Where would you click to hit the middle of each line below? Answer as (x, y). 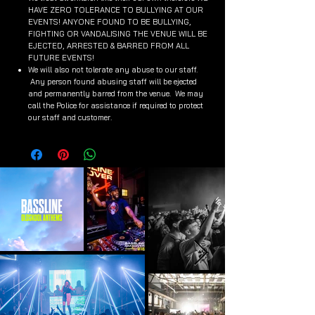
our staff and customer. (70, 117)
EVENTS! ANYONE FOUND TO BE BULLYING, (110, 22)
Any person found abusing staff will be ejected (112, 82)
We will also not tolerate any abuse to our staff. (113, 70)
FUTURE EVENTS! (61, 58)
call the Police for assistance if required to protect (116, 105)
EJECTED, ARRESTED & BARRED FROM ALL (109, 46)
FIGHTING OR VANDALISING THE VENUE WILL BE (118, 34)
